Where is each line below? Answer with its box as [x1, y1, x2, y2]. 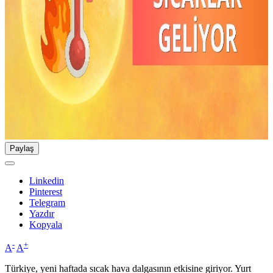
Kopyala [29, 219, 62, 230]
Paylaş [10, 144, 34, 154]
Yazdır [29, 208, 54, 219]
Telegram [29, 197, 65, 208]
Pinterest [29, 186, 62, 197]
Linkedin [29, 175, 64, 186]
